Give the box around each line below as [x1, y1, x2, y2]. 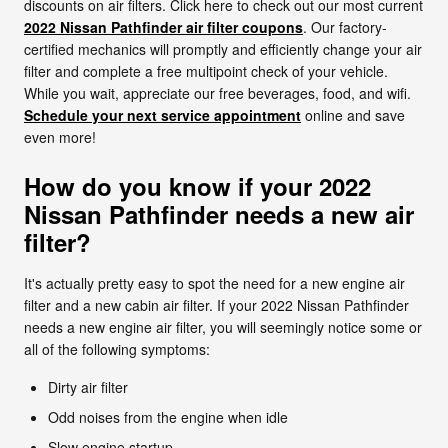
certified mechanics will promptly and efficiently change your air [24, 38, 422, 59]
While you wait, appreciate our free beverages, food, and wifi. [24, 82, 411, 103]
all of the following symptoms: [24, 338, 210, 359]
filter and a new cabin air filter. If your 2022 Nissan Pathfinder [24, 294, 409, 315]
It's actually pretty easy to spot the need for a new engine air [24, 272, 405, 293]
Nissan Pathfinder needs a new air [24, 196, 414, 231]
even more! [24, 126, 96, 147]
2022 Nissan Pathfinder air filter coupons [24, 16, 303, 37]
